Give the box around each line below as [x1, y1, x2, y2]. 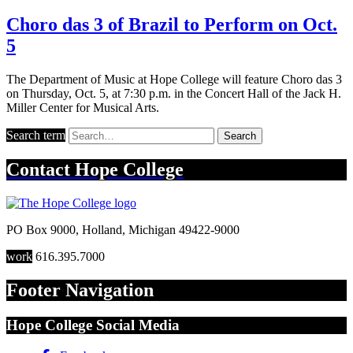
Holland [82, 223, 122, 237]
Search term [6, 128, 65, 142]
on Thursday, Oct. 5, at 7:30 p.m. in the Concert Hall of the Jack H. [6, 86, 341, 100]
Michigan [128, 223, 176, 237]
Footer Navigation [6, 280, 154, 301]
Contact [6, 159, 75, 180]
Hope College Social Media [6, 317, 180, 334]
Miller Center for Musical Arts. [6, 100, 159, 114]
